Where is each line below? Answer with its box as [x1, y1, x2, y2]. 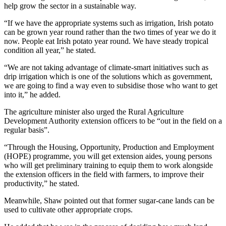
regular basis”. [4, 125, 49, 134]
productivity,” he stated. [4, 179, 79, 188]
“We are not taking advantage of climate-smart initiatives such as [4, 63, 208, 72]
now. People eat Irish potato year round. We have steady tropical [4, 36, 208, 45]
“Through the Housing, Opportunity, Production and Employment [4, 142, 214, 151]
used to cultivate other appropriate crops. [4, 205, 133, 214]
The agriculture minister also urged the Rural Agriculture [4, 107, 184, 116]
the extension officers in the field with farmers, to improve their [4, 169, 204, 179]
